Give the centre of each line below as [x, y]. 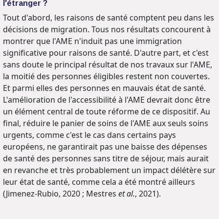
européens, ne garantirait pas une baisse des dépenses [105, 146]
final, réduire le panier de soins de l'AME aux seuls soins [106, 123]
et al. [126, 193]
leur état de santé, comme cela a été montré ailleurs [99, 182]
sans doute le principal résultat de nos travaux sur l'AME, [108, 64]
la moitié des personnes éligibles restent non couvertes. [106, 76]
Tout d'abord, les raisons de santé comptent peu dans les [109, 17]
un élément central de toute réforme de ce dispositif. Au [107, 111]
